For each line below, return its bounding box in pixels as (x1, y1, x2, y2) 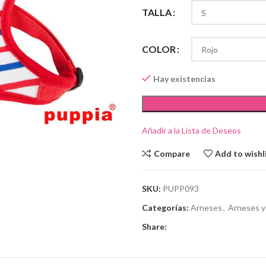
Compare (153, 148, 190, 159)
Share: (142, 221, 167, 232)
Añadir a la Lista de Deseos (142, 125, 241, 135)
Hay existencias (153, 74, 216, 84)
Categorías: (142, 202, 189, 213)
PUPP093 (163, 183, 199, 194)
